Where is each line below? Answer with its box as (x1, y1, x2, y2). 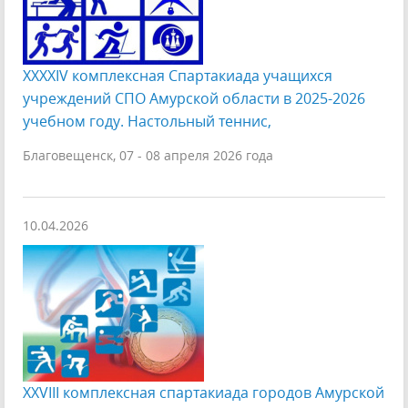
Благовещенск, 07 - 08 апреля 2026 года (23, 147, 273, 164)
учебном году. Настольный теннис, (23, 111, 271, 131)
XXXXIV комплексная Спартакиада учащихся (23, 66, 332, 86)
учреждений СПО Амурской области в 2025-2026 (23, 88, 365, 108)
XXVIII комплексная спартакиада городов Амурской (23, 382, 384, 403)
